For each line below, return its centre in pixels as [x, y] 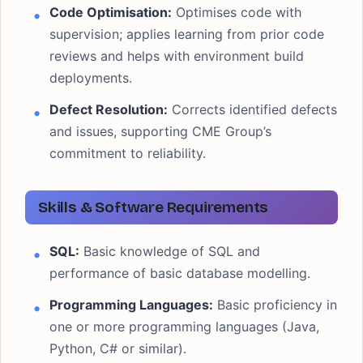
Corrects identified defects [252, 109]
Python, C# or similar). [118, 348]
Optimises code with [237, 12]
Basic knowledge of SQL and [170, 251]
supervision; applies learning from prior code [187, 34]
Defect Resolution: [109, 109]
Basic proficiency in [275, 305]
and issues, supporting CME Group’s [160, 131]
